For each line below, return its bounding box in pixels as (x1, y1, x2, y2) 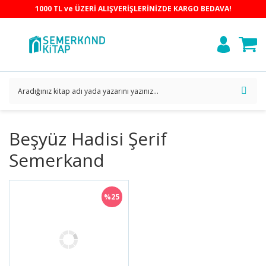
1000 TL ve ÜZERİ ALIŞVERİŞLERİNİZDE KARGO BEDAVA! (34, 4, 232, 14)
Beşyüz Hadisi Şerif (9, 126, 167, 151)
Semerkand (9, 148, 104, 172)
